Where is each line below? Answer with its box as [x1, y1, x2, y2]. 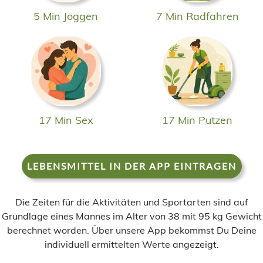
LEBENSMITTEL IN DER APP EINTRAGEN [26, 160, 237, 171]
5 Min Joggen [33, 9, 98, 23]
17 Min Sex [38, 113, 93, 127]
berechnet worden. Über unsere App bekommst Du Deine [6, 224, 257, 236]
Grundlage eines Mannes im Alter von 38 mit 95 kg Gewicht [1, 210, 262, 222]
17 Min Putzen [162, 113, 232, 127]
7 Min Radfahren [156, 9, 239, 23]
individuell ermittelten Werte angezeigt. [44, 238, 219, 250]
